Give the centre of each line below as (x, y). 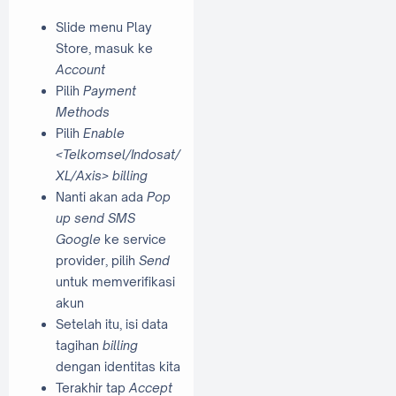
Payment (110, 90)
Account (80, 69)
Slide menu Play (104, 27)
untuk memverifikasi (115, 281)
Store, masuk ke (104, 48)
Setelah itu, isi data (112, 324)
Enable (104, 133)
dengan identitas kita (118, 366)
